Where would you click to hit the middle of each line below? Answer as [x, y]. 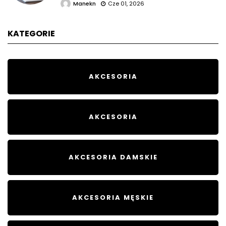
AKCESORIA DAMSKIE [113, 157]
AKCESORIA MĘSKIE [113, 197]
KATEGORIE [31, 33]
